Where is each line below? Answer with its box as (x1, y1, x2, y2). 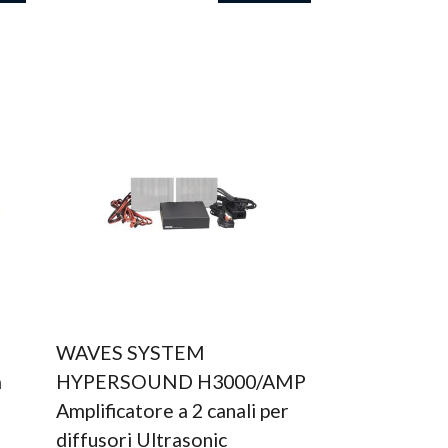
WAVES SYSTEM (55, 341, 205, 364)
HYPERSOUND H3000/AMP (55, 370, 306, 393)
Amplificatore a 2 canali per (55, 399, 289, 422)
